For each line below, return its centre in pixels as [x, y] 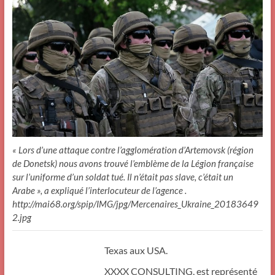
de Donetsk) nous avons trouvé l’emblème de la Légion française [133, 164]
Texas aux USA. [136, 250]
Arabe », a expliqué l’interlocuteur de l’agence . [99, 191]
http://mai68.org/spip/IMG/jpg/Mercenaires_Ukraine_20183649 [135, 204]
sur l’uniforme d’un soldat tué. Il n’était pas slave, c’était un [122, 177]
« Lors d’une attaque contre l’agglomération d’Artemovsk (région [133, 150]
